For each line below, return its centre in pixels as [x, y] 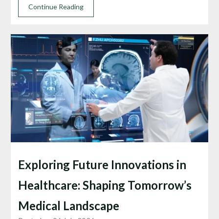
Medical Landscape [69, 205]
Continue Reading [56, 7]
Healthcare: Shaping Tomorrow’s [105, 185]
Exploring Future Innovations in [102, 164]
